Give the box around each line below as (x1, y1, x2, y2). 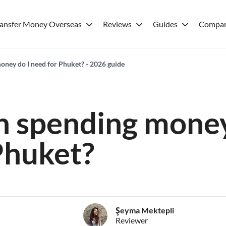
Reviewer (116, 215, 148, 225)
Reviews (103, 19, 132, 29)
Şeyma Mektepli (116, 205, 174, 215)
